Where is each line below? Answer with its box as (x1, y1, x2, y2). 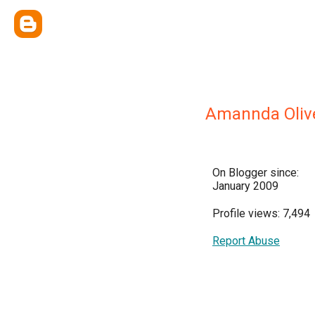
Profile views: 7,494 (212, 207, 310, 220)
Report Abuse (212, 234, 280, 247)
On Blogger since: (212, 166, 299, 179)
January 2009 (212, 179, 278, 193)
